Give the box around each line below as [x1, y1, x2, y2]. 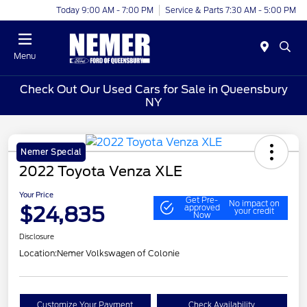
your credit [234, 206, 274, 217]
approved [184, 202, 220, 212]
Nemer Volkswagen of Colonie [57, 248, 180, 259]
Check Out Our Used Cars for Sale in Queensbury [19, 82, 288, 96]
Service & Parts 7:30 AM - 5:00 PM [165, 5, 296, 15]
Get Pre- [186, 195, 219, 205]
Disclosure [19, 232, 54, 241]
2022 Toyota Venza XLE [19, 163, 182, 180]
